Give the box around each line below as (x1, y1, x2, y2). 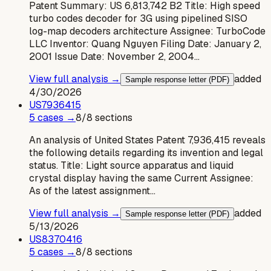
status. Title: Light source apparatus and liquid (29, 158, 233, 172)
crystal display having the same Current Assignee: (29, 171, 253, 184)
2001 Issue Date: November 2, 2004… (29, 50, 200, 63)
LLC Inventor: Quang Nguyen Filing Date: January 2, (29, 37, 261, 50)
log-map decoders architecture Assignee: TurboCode (29, 24, 266, 38)
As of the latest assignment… (29, 184, 155, 197)
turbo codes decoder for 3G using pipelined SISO (29, 11, 247, 25)
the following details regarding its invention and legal (29, 146, 263, 159)
